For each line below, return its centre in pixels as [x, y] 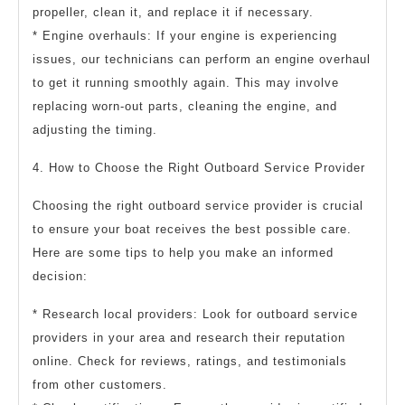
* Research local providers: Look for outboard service [195, 314]
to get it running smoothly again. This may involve [186, 82]
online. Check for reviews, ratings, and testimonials [190, 361]
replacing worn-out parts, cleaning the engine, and [185, 106]
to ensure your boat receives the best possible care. [192, 229]
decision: [60, 276]
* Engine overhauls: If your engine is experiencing [185, 35]
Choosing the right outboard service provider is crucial [198, 205]
